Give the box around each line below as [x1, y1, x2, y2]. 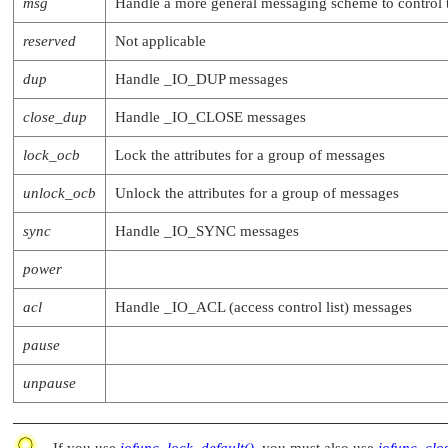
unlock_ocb [23, 184, 96, 201]
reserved [23, 32, 76, 49]
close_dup [23, 108, 87, 125]
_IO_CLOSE [164, 108, 243, 125]
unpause [23, 374, 76, 391]
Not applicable [115, 32, 206, 49]
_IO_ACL [164, 298, 225, 315]
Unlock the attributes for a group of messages [115, 184, 399, 201]
